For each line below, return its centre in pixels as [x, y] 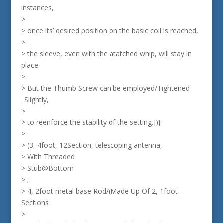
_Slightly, [35, 99]
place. [30, 65]
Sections [35, 202]
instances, [37, 8]
